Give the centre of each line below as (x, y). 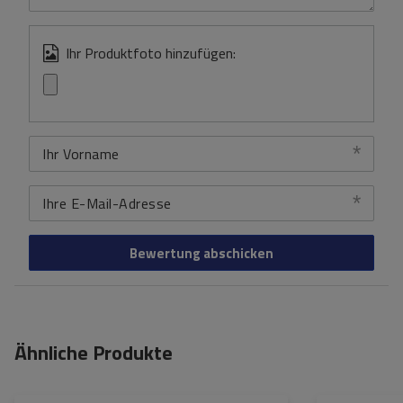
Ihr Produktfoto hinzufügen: (151, 53)
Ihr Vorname (81, 154)
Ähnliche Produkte (94, 353)
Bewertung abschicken (201, 253)
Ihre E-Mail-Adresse (107, 203)
